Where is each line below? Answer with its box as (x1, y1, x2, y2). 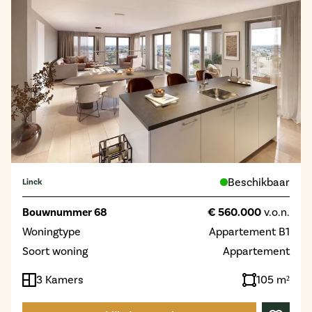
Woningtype (22, 224, 81, 238)
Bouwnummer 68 (22, 205, 107, 219)
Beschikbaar (228, 175, 290, 189)
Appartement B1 (209, 224, 290, 238)
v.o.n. (261, 205, 290, 219)
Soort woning (22, 244, 88, 258)
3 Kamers (36, 272, 84, 286)
